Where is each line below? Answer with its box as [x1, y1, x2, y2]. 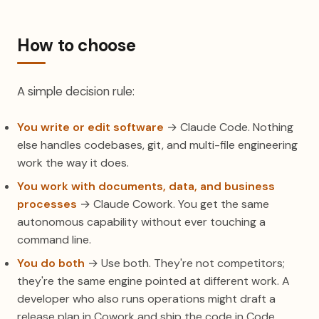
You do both [17, 256, 85, 271]
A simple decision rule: [17, 83, 135, 99]
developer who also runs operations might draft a [17, 291, 276, 306]
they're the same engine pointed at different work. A [17, 273, 290, 288]
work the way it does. [17, 155, 129, 170]
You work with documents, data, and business [17, 179, 275, 194]
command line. [17, 232, 91, 247]
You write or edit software [17, 120, 164, 135]
